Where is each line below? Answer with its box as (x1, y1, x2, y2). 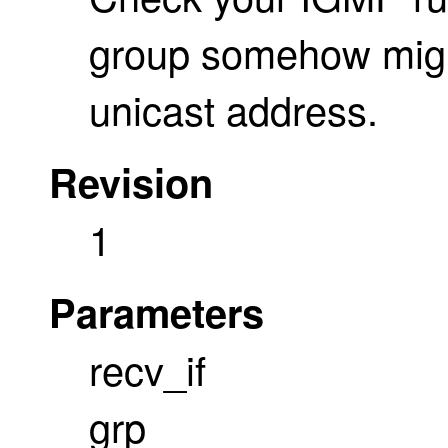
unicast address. (89, 79, 378, 137)
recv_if (89, 339, 206, 397)
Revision (49, 152, 213, 210)
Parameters (49, 282, 264, 340)
